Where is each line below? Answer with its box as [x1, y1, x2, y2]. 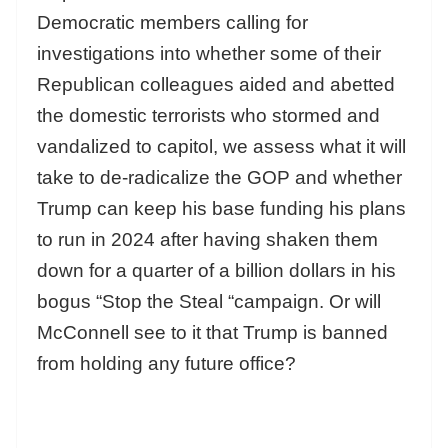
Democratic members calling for [37, 12, 308, 34]
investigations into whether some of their [37, 43, 381, 65]
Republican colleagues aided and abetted [37, 74, 395, 96]
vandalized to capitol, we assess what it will [37, 136, 406, 158]
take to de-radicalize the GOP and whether [37, 167, 402, 189]
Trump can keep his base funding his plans [37, 198, 406, 220]
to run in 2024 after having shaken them [37, 229, 378, 251]
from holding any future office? [37, 353, 306, 375]
